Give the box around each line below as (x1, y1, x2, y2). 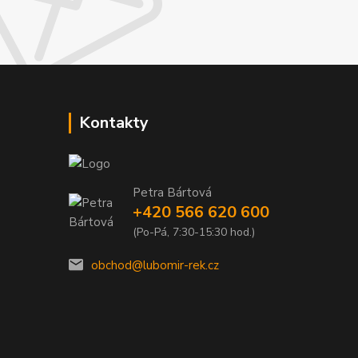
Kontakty (79, 112, 149, 133)
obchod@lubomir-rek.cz (91, 257, 219, 274)
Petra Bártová (133, 185, 212, 201)
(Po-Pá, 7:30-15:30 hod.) (133, 225, 255, 241)
